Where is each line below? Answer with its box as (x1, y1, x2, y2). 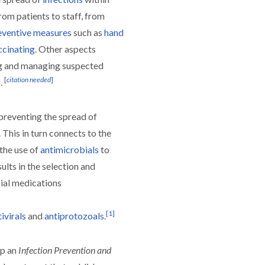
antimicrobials (40, 144, 99, 155)
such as (73, 27, 102, 38)
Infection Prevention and (18, 244, 111, 256)
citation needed (7, 75, 51, 84)
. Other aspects (35, 43, 96, 54)
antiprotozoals (44, 210, 104, 221)
